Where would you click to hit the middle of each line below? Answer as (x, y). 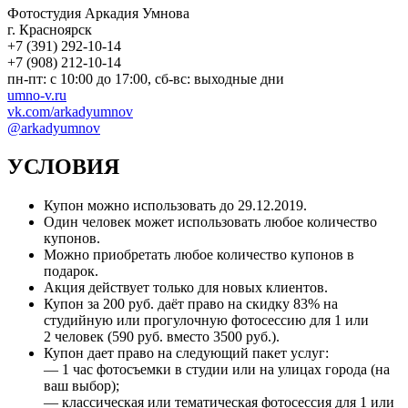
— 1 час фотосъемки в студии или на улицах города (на (217, 369)
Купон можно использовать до (141, 205)
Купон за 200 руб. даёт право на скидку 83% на (191, 303)
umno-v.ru (37, 95)
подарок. (71, 270)
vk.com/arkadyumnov (70, 111)
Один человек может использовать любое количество (210, 221)
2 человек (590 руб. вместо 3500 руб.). (162, 336)
